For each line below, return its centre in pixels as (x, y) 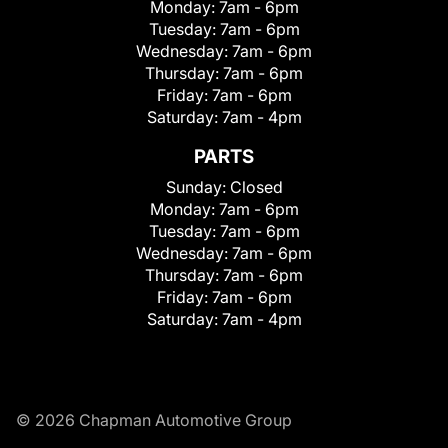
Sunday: (197, 186)
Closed (256, 186)
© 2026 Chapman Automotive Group (154, 419)
